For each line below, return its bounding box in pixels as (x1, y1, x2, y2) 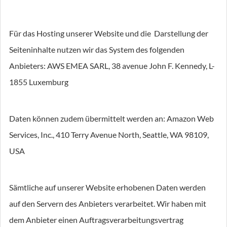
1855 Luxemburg (9, 77, 68, 87)
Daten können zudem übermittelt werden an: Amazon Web (9, 113, 214, 123)
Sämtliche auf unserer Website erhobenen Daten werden (9, 182, 206, 192)
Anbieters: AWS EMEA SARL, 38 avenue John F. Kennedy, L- (9, 61, 215, 70)
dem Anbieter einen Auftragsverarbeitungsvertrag (9, 215, 183, 224)
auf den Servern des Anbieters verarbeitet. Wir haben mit (9, 199, 206, 208)
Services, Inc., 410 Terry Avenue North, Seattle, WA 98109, (9, 130, 209, 139)
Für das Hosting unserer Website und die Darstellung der (9, 28, 208, 38)
